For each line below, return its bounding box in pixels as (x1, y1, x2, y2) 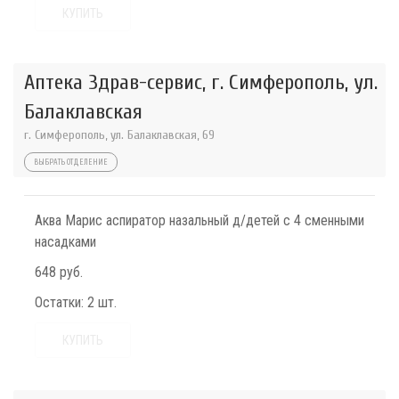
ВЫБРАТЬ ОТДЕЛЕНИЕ (34, 158, 108, 167)
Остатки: (35, 294, 84, 311)
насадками (35, 233, 96, 250)
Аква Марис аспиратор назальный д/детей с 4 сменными (35, 212, 364, 229)
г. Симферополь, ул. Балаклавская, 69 (24, 127, 215, 142)
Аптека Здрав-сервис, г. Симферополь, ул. (24, 70, 378, 94)
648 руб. (35, 264, 83, 281)
